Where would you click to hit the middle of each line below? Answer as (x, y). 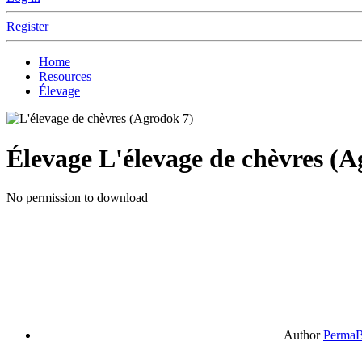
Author (302, 335)
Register (27, 27)
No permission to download (77, 198)
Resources (65, 77)
